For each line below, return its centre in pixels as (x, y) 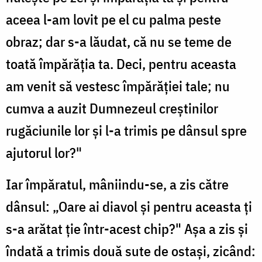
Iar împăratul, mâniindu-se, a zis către (117, 184)
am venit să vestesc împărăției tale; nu (118, 86)
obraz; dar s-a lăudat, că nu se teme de (119, 41)
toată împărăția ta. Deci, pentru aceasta (121, 63)
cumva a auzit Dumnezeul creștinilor (112, 108)
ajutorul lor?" (44, 152)
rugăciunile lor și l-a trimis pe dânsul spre (126, 130)
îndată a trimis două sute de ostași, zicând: (131, 251)
